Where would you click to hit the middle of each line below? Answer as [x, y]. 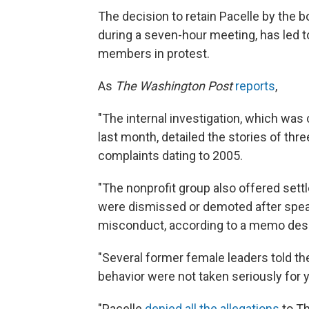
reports [255, 86]
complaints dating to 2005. [170, 156]
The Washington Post [175, 86]
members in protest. [154, 54]
